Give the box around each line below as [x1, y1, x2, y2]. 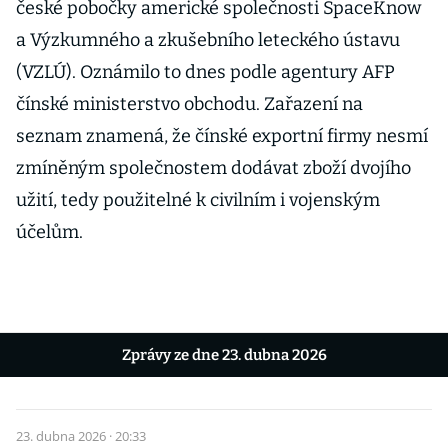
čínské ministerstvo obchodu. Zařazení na [16, 93, 363, 115]
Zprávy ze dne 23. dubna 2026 [121, 346, 327, 364]
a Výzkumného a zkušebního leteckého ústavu [16, 29, 400, 51]
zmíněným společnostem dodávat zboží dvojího [16, 157, 411, 179]
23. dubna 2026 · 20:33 [16, 427, 146, 445]
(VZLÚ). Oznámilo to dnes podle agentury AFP [16, 61, 395, 83]
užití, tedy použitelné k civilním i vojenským [16, 189, 380, 211]
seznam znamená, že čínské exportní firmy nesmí [16, 125, 428, 147]
